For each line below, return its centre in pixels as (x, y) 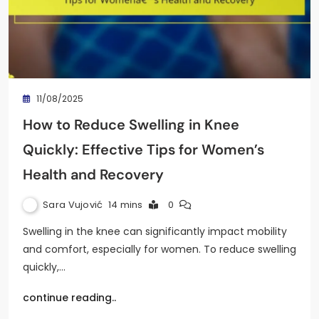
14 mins (125, 204)
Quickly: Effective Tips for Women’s (143, 149)
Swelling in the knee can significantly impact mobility (155, 231)
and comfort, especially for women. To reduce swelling (159, 249)
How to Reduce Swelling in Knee (131, 124)
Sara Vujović (73, 204)
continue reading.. (69, 297)
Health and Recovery (93, 174)
